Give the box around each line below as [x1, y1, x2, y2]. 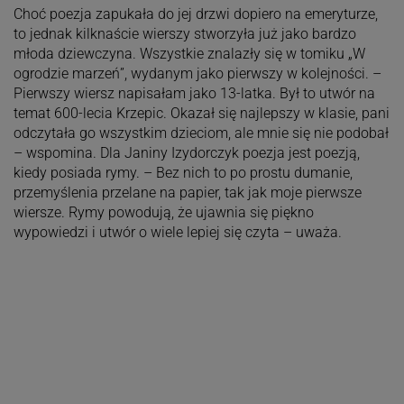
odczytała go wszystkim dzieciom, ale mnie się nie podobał [13, 124, 389, 142]
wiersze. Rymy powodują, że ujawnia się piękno [13, 204, 314, 222]
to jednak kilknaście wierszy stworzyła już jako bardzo [13, 25, 356, 43]
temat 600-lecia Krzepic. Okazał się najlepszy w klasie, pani [13, 105, 390, 123]
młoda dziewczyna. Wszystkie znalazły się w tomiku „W [13, 45, 365, 63]
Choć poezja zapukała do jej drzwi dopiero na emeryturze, [13, 5, 378, 23]
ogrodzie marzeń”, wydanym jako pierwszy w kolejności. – [13, 65, 381, 83]
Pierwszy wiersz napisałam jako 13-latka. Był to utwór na [13, 85, 375, 103]
